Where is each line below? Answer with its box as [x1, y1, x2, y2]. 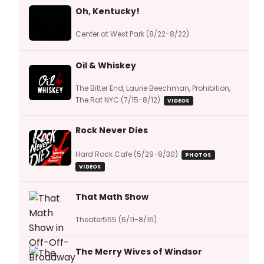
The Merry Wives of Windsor [75, 245, 202, 258]
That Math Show [75, 190, 148, 203]
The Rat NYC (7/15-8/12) [75, 94, 160, 105]
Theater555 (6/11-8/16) [75, 214, 157, 225]
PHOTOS [185, 151, 212, 159]
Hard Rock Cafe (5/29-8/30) [75, 148, 178, 159]
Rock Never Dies [75, 124, 148, 136]
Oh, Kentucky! [75, 5, 140, 17]
